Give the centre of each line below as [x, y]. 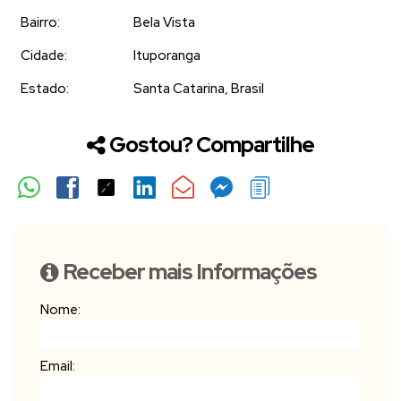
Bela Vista [164, 22]
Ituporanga [167, 55]
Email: [58, 366]
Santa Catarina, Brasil [199, 88]
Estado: [45, 88]
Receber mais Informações [190, 271]
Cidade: [44, 55]
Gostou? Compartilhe [212, 144]
